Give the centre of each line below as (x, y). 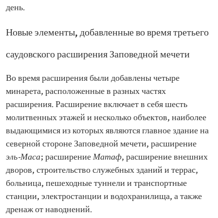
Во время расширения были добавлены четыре (93, 79)
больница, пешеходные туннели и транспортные (96, 184)
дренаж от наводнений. (49, 210)
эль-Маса (23, 157)
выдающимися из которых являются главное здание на (107, 131)
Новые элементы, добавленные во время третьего (107, 33)
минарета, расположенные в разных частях (86, 92)
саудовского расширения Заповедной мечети (98, 55)
